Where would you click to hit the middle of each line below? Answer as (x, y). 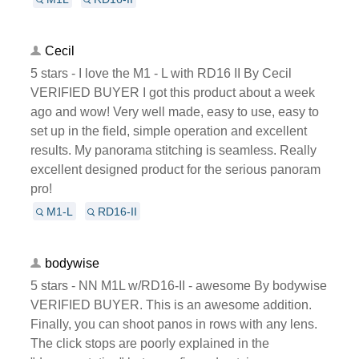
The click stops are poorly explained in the (149, 343)
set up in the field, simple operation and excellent (168, 131)
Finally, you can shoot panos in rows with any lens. (173, 324)
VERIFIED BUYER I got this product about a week (172, 92)
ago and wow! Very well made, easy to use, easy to (174, 111)
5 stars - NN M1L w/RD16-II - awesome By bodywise (178, 285)
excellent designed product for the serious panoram (175, 169)
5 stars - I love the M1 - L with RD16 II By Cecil (161, 73)
